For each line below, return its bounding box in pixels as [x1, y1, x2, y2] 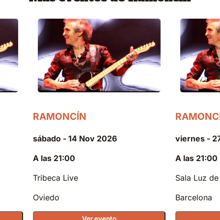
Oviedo [33, 192, 59, 202]
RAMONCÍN [33, 110, 86, 122]
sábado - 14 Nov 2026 [33, 133, 117, 143]
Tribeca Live [33, 172, 78, 183]
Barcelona [175, 192, 212, 202]
